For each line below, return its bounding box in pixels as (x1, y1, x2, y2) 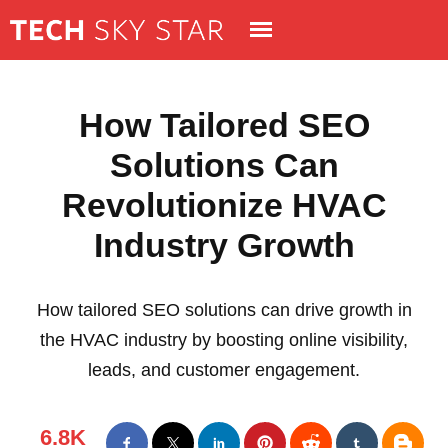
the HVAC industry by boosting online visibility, (40, 330, 408, 350)
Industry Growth (93, 226, 355, 264)
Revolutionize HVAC (61, 186, 387, 224)
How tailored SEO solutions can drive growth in (36, 300, 412, 320)
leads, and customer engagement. (88, 360, 360, 380)
